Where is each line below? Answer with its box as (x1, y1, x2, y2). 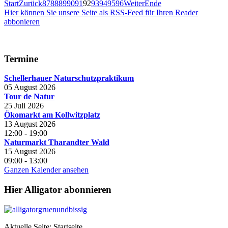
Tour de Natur (4, 92, 54, 101)
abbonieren (4, 17, 40, 26)
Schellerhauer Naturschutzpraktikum (4, 74, 134, 83)
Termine (4, 53, 38, 64)
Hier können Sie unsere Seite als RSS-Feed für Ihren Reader (4, 8, 198, 17)
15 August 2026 (4, 147, 55, 156)
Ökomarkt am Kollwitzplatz (4, 110, 100, 120)
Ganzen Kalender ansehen (4, 165, 89, 175)
